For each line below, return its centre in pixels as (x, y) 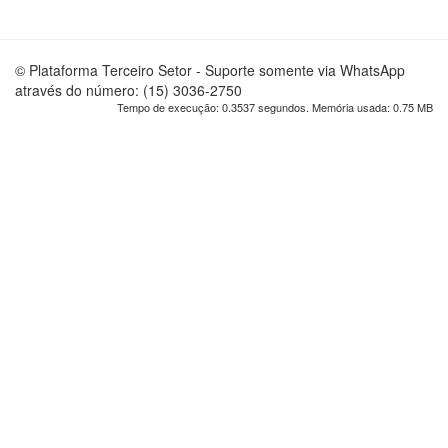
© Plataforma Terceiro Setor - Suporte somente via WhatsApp (210, 70)
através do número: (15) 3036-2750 (128, 90)
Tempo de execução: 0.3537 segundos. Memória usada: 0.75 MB (275, 107)
